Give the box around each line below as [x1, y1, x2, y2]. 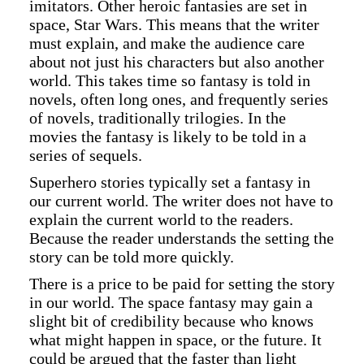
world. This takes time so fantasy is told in [29, 71, 310, 89]
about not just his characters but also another [29, 52, 324, 71]
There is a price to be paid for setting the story [29, 274, 335, 292]
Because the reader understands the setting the [29, 228, 334, 247]
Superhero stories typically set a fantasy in [29, 172, 310, 191]
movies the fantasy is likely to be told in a [29, 127, 306, 145]
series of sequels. [29, 145, 142, 164]
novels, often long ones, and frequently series [29, 89, 328, 108]
